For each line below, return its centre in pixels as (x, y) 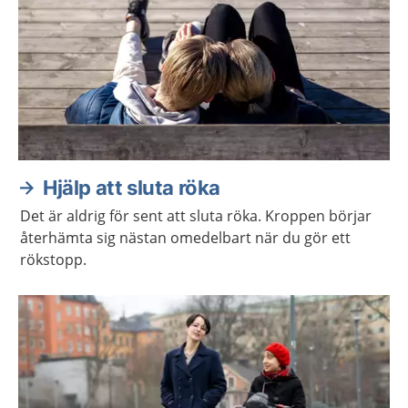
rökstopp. (53, 260)
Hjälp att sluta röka (132, 188)
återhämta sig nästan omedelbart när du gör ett (185, 238)
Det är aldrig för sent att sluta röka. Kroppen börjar (196, 216)
